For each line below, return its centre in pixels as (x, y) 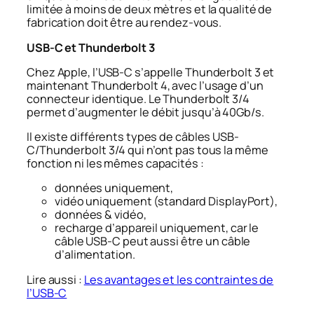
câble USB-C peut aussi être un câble (153, 241)
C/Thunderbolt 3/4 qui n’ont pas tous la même (148, 150)
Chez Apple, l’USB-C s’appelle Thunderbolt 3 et (151, 72)
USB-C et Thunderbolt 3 (91, 47)
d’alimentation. (95, 255)
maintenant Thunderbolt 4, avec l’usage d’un (145, 85)
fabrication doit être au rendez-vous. (124, 23)
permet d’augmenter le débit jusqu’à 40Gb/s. (145, 112)
